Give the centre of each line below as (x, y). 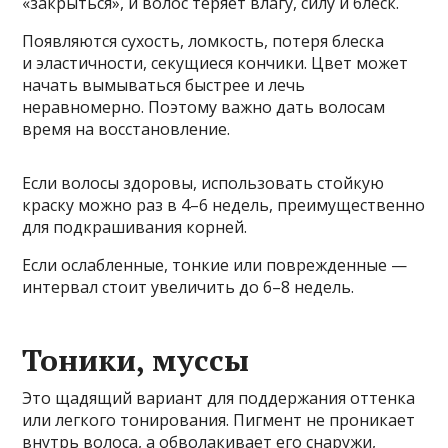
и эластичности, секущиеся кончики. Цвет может (215, 63)
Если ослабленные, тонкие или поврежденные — (215, 265)
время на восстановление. (126, 129)
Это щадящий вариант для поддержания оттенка (219, 398)
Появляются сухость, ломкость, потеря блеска (203, 41)
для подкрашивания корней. (135, 227)
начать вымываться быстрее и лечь (164, 85)
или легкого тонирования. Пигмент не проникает (219, 420)
